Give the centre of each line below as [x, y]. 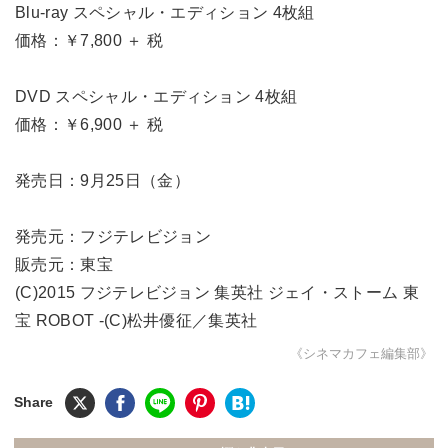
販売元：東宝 [64, 264]
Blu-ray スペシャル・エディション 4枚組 [165, 12]
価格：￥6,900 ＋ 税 [89, 124]
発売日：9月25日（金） [102, 180]
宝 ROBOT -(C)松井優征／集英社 [136, 320]
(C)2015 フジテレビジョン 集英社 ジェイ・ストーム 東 [217, 292]
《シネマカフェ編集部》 [361, 353]
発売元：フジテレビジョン [113, 236]
